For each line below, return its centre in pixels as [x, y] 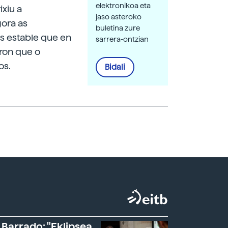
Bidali [115, 67]
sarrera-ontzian [122, 39]
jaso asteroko [119, 17]
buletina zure [118, 28]
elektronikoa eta [123, 6]
